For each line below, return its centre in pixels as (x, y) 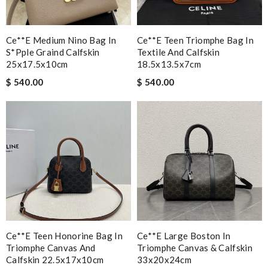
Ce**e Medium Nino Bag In (61, 40)
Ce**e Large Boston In (184, 235)
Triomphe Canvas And (51, 247)
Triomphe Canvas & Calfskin (195, 247)
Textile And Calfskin (179, 52)
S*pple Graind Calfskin (53, 52)
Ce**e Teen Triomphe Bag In (195, 40)
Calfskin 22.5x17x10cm (55, 259)
